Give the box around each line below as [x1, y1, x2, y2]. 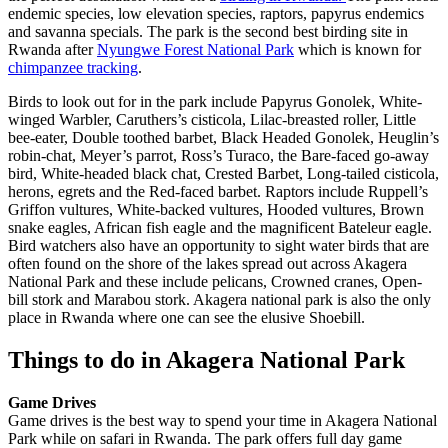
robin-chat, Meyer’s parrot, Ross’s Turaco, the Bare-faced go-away [8, 147, 429, 165]
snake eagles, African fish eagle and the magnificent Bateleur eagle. [8, 219, 432, 237]
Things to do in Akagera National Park [8, 347, 405, 374]
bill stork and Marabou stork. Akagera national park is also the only [8, 291, 431, 309]
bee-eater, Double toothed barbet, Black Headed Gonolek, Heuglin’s [8, 129, 439, 147]
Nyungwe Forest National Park [97, 41, 294, 59]
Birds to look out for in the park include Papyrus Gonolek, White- [8, 93, 422, 111]
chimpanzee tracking [8, 59, 138, 77]
